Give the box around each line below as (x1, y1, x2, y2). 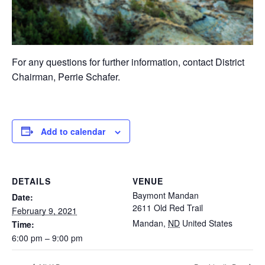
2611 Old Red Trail (132, 201, 203, 214)
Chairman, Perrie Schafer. (12, 69, 120, 83)
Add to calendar (41, 125, 105, 137)
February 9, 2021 (12, 204, 77, 216)
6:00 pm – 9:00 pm (12, 231, 83, 244)
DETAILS (12, 174, 51, 187)
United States (182, 216, 232, 229)
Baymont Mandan (132, 189, 199, 201)
